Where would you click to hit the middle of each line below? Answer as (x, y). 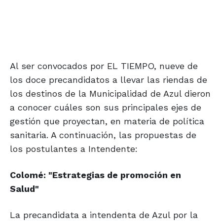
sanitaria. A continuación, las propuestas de (103, 135)
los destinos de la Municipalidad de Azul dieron (110, 94)
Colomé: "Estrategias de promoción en (95, 175)
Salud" (24, 189)
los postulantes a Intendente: (74, 149)
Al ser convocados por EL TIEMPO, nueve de (104, 66)
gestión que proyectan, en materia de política (107, 121)
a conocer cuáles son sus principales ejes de (106, 108)
